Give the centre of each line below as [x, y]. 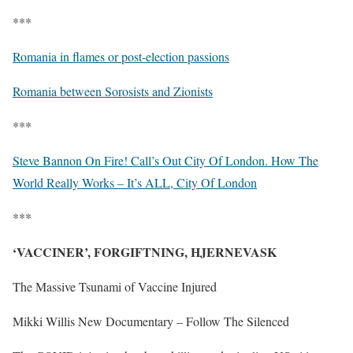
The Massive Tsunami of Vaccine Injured [115, 287]
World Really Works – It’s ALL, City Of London [135, 183]
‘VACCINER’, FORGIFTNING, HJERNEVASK [145, 252]
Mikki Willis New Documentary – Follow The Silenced [151, 321]
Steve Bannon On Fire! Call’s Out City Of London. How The [165, 161]
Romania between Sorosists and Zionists [113, 91]
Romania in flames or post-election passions [121, 57]
